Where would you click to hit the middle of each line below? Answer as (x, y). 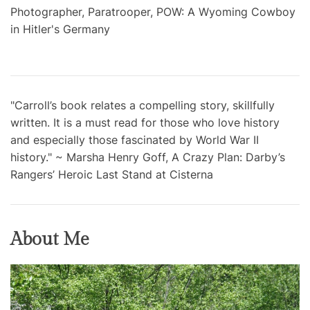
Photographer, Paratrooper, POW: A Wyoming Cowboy (153, 11)
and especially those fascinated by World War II (135, 139)
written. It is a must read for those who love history (145, 122)
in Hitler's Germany (60, 29)
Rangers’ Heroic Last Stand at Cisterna (112, 174)
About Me (50, 239)
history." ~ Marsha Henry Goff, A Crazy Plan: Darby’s (148, 157)
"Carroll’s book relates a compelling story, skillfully (143, 105)
